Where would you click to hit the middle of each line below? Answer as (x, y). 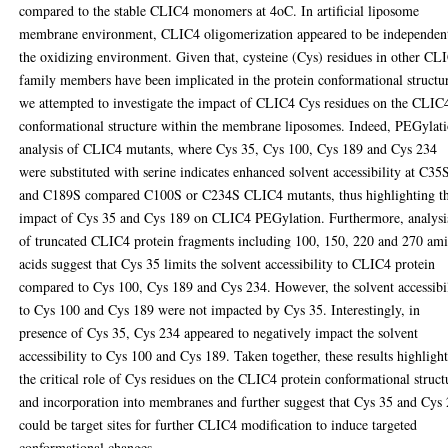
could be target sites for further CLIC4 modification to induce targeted (218, 425)
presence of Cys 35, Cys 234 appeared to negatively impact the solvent (219, 333)
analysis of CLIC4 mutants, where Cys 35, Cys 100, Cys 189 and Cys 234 (228, 149)
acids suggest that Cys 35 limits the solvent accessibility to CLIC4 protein (227, 264)
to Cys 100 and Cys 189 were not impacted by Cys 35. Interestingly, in (220, 310)
